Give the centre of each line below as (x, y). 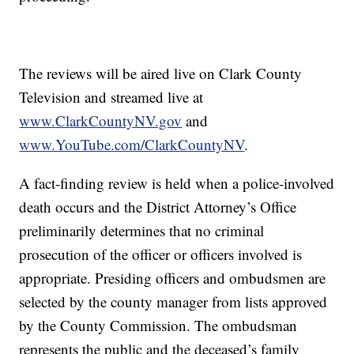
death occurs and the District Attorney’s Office (158, 207)
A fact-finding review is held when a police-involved (177, 183)
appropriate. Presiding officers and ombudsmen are (173, 278)
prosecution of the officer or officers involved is (161, 254)
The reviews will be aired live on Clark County (161, 73)
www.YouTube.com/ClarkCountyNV (132, 145)
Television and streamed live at (111, 97)
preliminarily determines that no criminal (142, 231)
